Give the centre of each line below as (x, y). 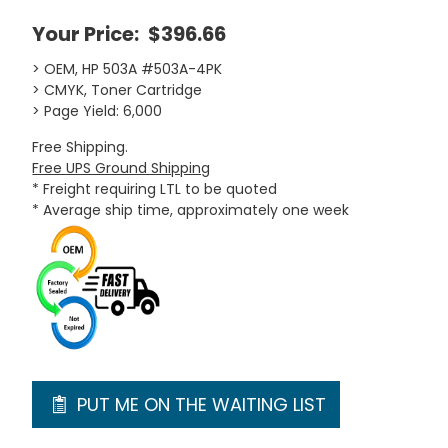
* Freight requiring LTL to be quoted (155, 189)
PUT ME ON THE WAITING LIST (198, 404)
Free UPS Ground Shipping (121, 168)
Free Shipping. (80, 147)
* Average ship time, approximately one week (191, 210)
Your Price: (88, 34)
